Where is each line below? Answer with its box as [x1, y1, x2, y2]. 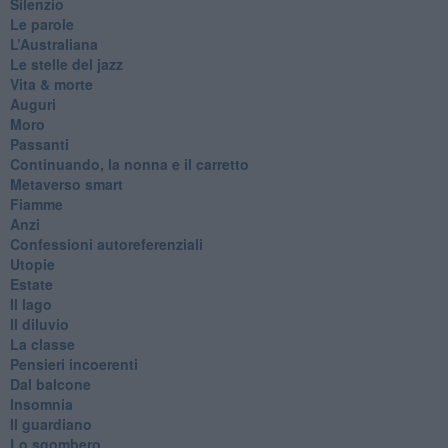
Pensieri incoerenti [9, 353, 138, 374]
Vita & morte [9, 73, 93, 94]
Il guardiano [9, 413, 92, 434]
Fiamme [9, 193, 63, 214]
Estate [9, 273, 53, 294]
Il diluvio [9, 313, 69, 334]
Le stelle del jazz [9, 53, 123, 74]
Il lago [9, 293, 52, 314]
